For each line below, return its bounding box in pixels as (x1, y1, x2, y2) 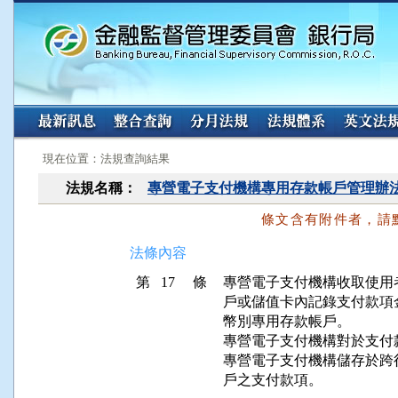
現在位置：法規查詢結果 (43, 152, 170, 165)
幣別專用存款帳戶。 (223, 314, 351, 329)
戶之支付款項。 (223, 372, 322, 387)
